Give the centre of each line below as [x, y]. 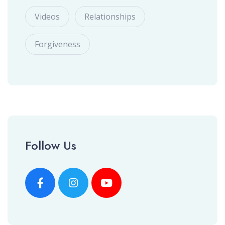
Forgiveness [58, 44]
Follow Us [51, 145]
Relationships [110, 16]
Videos [47, 16]
